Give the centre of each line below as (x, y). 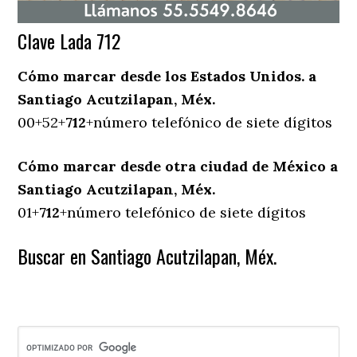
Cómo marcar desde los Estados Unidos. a (167, 76)
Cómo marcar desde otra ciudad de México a (178, 167)
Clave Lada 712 (69, 41)
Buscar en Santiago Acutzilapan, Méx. (147, 256)
